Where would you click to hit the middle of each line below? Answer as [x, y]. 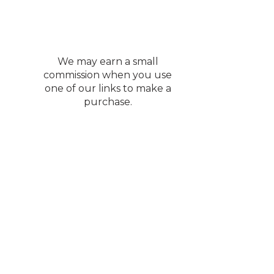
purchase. [108, 102]
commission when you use [108, 75]
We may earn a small [108, 61]
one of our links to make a [108, 88]
